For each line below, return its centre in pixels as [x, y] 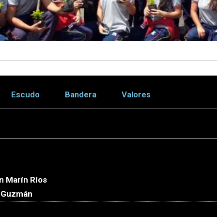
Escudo [25, 94]
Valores [136, 94]
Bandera [81, 94]
